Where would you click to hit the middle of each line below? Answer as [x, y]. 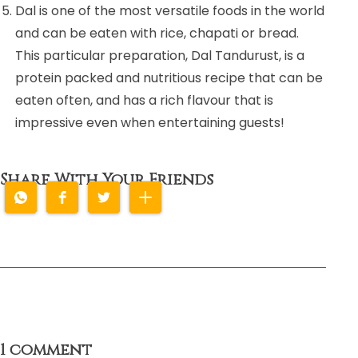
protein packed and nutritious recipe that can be [169, 78]
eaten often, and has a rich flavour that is [145, 101]
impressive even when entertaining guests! [150, 123]
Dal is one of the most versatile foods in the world [170, 11]
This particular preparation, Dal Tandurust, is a [160, 56]
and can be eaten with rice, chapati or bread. [157, 34]
